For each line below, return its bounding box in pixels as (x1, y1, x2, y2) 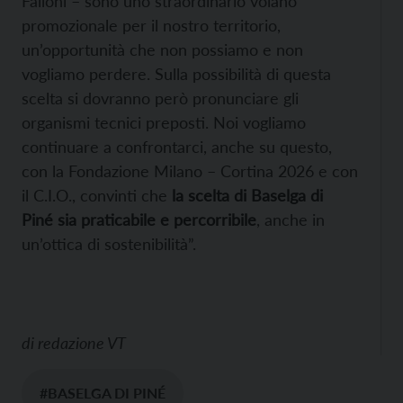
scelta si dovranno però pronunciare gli (22, 88, 299, 109)
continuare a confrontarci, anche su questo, (22, 137, 332, 157)
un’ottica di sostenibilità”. (22, 234, 196, 255)
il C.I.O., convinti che (22, 185, 172, 206)
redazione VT (38, 333, 126, 354)
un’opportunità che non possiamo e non (22, 40, 303, 60)
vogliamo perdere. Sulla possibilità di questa (22, 64, 331, 85)
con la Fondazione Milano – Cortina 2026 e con (22, 161, 358, 182)
